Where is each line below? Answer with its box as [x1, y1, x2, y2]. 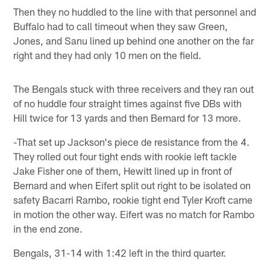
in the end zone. [13, 222, 83, 235]
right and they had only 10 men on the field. [13, 49, 202, 61]
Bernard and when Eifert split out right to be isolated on [13, 179, 251, 192]
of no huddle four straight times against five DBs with [13, 97, 242, 110]
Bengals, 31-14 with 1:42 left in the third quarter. [13, 246, 227, 259]
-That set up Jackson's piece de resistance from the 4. [13, 136, 250, 148]
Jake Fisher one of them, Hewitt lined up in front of [13, 165, 233, 177]
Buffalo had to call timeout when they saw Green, [13, 20, 228, 33]
